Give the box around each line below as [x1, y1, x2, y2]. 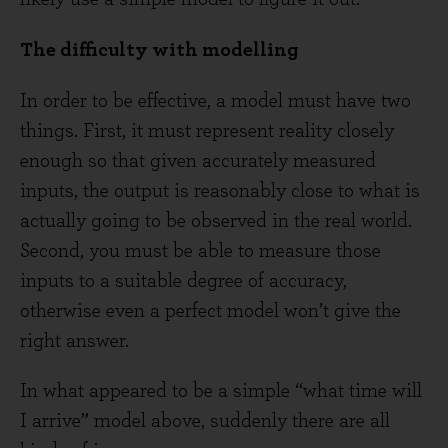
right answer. [20, 331, 129, 351]
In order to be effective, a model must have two [20, 91, 411, 111]
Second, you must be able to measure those [20, 241, 381, 261]
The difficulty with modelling [20, 40, 299, 60]
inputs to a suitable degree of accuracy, [20, 271, 347, 291]
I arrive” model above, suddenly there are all [20, 411, 390, 431]
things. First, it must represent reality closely [20, 121, 394, 141]
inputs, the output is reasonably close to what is [20, 181, 420, 201]
